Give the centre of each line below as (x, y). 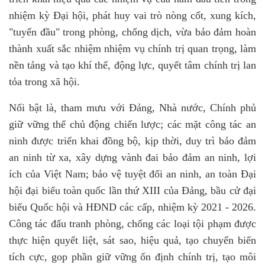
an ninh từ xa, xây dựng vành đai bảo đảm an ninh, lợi (132, 157)
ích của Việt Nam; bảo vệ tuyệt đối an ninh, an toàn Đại (132, 174)
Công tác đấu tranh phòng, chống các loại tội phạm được (132, 224)
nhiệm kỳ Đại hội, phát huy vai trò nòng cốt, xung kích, (132, 15)
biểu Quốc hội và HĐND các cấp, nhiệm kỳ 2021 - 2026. (132, 207)
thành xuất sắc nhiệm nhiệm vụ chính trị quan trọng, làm (132, 49)
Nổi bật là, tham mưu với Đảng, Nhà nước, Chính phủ (132, 108)
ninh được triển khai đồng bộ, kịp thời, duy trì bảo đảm (132, 141)
